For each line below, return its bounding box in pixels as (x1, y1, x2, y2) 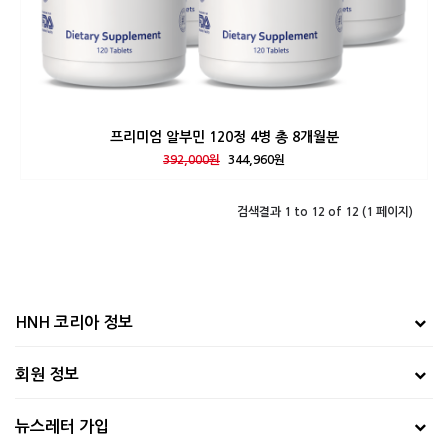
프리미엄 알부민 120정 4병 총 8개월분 (109, 130, 339, 144)
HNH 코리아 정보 (15, 315, 133, 330)
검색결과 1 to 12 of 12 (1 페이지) (237, 206, 413, 218)
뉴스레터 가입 (15, 419, 109, 434)
